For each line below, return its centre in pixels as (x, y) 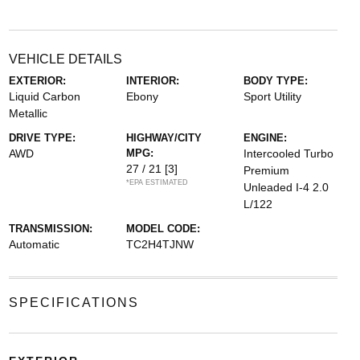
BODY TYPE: (276, 81)
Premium (267, 170)
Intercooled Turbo (289, 153)
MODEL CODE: (163, 229)
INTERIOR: (152, 81)
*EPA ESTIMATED (157, 182)
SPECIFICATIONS (74, 303)
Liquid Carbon (44, 96)
